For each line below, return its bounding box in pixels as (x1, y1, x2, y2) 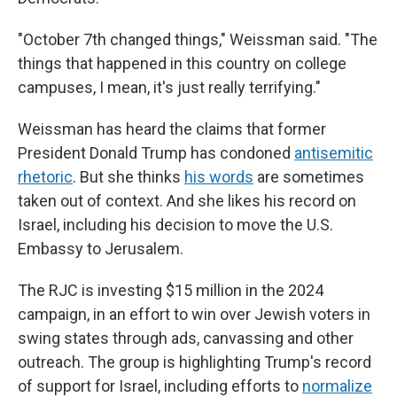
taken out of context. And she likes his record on (18, 191, 356, 210)
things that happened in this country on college (18, 54, 346, 73)
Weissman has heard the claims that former (18, 120, 326, 138)
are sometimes (253, 167, 364, 186)
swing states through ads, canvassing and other (18, 329, 354, 347)
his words (184, 167, 253, 186)
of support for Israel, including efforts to (18, 377, 302, 395)
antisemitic (294, 144, 373, 162)
